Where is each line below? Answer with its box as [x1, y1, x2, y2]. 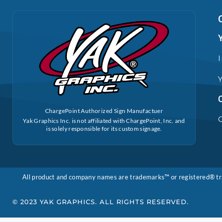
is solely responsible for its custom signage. [46, 125, 162, 133]
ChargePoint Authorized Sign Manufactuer [45, 107, 164, 115]
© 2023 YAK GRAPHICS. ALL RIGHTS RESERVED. [12, 198, 189, 206]
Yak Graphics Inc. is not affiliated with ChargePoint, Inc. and [23, 117, 185, 125]
